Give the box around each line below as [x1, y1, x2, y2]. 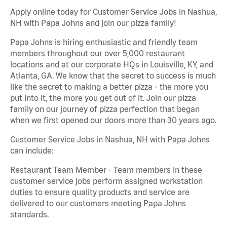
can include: [10, 146, 54, 156]
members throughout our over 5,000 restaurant [10, 49, 185, 58]
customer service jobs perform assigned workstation [10, 176, 203, 186]
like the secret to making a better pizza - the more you [10, 82, 208, 92]
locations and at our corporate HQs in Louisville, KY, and [10, 60, 213, 69]
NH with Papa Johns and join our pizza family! [10, 18, 176, 28]
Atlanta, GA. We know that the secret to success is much [10, 71, 216, 81]
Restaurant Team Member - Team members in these [10, 165, 202, 175]
